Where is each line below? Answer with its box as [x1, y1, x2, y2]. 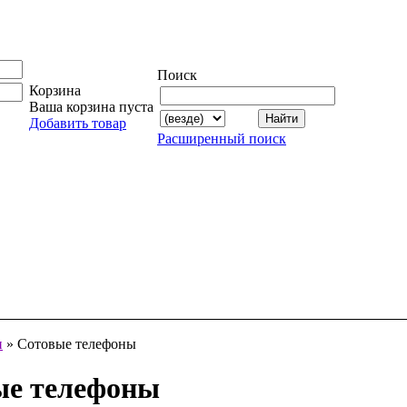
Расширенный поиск [157, 131, 286, 146]
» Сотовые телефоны [3, 336, 136, 352]
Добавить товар [29, 115, 126, 131]
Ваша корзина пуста [29, 99, 154, 114]
